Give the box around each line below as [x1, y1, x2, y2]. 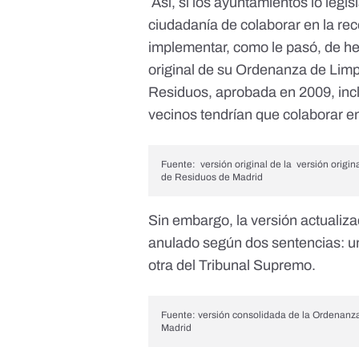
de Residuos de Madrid [161, 171, 264, 184]
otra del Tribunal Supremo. [148, 257, 317, 274]
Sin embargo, [148, 212, 237, 229]
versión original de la [200, 159, 297, 171]
